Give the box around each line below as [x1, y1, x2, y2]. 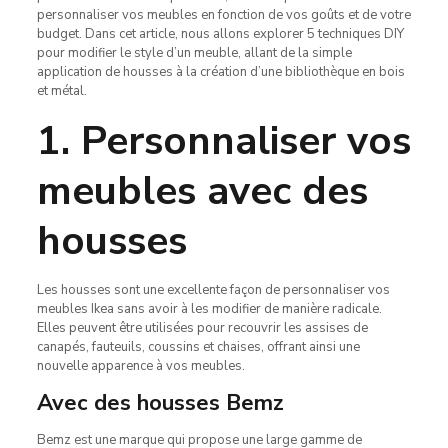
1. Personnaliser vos [36, 113, 411, 168]
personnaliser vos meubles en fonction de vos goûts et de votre [36, 5, 411, 24]
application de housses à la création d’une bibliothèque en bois [36, 62, 405, 81]
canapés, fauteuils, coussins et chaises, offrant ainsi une [36, 337, 360, 356]
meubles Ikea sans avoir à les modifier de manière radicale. [36, 299, 382, 318]
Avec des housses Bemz [36, 387, 284, 418]
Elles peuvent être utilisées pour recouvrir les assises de [36, 318, 368, 337]
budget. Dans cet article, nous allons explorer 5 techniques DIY [36, 24, 404, 43]
